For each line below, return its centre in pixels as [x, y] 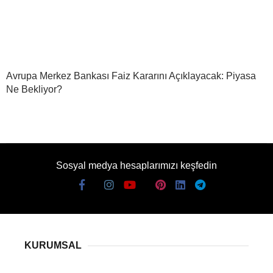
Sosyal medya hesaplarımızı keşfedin [136, 166]
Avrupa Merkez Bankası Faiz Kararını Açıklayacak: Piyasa [131, 76]
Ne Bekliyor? [34, 90]
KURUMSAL [53, 246]
